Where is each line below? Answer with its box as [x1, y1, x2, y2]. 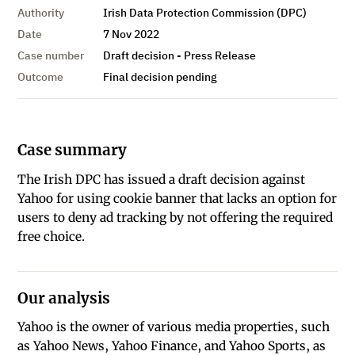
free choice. [17, 228, 86, 244]
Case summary [17, 141, 128, 160]
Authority [17, 6, 65, 21]
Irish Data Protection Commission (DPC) [102, 6, 307, 21]
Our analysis [17, 288, 111, 307]
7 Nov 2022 [102, 27, 159, 42]
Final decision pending [102, 70, 217, 85]
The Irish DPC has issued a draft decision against [17, 171, 306, 187]
